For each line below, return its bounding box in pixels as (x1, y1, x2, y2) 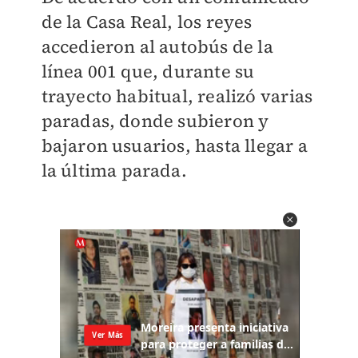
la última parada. (41, 158, 187, 182)
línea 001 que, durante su (41, 59, 255, 83)
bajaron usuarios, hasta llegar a (41, 133, 308, 157)
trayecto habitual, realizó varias (41, 84, 313, 108)
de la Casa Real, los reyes (41, 10, 253, 34)
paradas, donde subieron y (41, 109, 269, 133)
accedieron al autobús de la (41, 34, 273, 58)
